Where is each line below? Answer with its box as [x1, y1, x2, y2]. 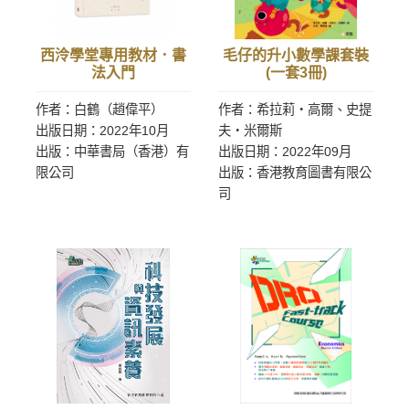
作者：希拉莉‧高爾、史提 [218, 102, 372, 117]
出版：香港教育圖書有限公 [218, 165, 372, 180]
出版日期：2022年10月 [36, 123, 169, 138]
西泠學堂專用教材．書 [40, 47, 186, 63]
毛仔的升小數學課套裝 [223, 47, 369, 63]
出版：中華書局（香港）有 [36, 144, 189, 159]
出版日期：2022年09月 [218, 144, 351, 159]
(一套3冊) [265, 65, 327, 80]
